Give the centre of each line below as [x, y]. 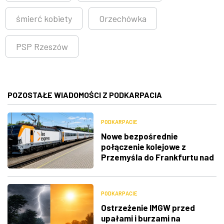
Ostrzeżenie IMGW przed [148, 208]
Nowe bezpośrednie [139, 136]
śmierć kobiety [44, 18]
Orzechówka [123, 18]
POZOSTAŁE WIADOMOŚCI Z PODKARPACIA [85, 94]
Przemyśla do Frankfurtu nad [157, 157]
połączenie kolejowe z [143, 146]
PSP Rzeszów [42, 46]
